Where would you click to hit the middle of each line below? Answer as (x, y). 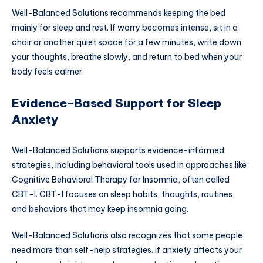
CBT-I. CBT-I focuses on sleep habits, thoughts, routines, (123, 194)
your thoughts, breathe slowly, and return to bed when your (127, 57)
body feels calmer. (48, 71)
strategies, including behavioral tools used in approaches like (129, 165)
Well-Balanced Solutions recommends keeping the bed (119, 13)
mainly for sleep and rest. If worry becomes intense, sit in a (125, 27)
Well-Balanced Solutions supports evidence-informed (118, 150)
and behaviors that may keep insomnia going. (100, 209)
